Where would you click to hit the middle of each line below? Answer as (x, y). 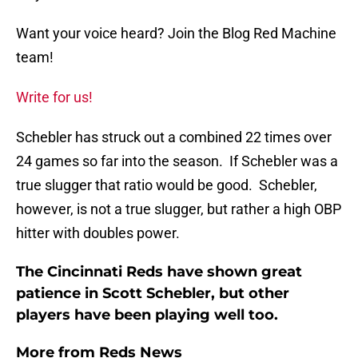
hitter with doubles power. (98, 233)
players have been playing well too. (147, 315)
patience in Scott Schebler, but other (153, 294)
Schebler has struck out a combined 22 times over (174, 137)
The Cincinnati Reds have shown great (159, 272)
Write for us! (54, 97)
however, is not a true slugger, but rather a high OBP (179, 209)
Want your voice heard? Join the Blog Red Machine (176, 34)
